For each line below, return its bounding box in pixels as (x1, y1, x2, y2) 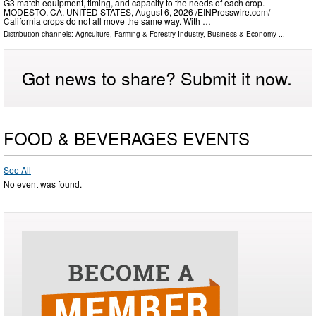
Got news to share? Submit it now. (22, 65, 292, 91)
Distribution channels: (4, 29, 75, 39)
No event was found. (4, 178, 82, 190)
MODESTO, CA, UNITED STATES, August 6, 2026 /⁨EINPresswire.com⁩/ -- (4, 6, 278, 18)
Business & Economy (207, 29, 276, 39)
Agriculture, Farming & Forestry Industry (75, 29, 203, 39)
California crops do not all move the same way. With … (4, 15, 211, 28)
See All (4, 164, 31, 176)
